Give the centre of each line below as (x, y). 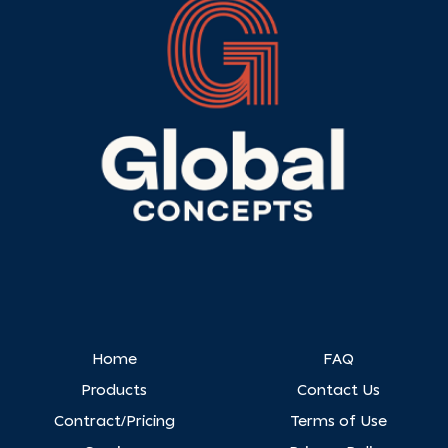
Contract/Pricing (114, 422)
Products (114, 391)
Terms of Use (338, 422)
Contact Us (338, 391)
